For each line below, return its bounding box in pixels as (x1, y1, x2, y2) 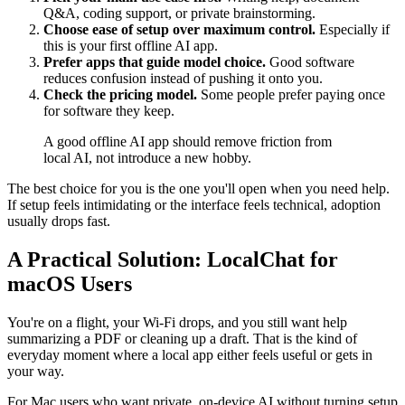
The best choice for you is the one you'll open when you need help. (7, 180, 390, 196)
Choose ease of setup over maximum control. (43, 21, 316, 37)
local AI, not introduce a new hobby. (43, 149, 251, 165)
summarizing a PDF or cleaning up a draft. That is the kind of (7, 330, 357, 346)
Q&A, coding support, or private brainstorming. (43, 5, 316, 21)
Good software (266, 53, 354, 70)
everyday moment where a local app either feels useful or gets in (7, 346, 372, 363)
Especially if (316, 21, 390, 37)
